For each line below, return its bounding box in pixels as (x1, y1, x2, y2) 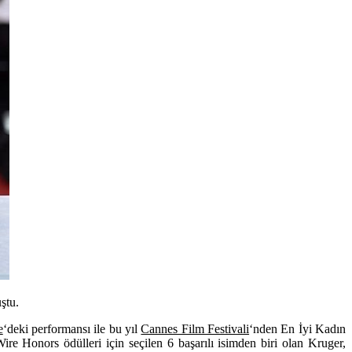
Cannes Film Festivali (141, 321, 250, 335)
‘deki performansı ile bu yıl (2, 321, 141, 335)
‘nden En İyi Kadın (249, 321, 346, 335)
